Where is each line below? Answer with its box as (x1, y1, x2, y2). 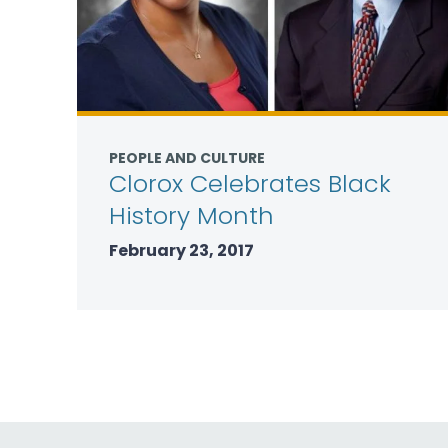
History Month (109, 199, 274, 232)
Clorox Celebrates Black (109, 167, 391, 200)
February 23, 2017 (109, 239, 254, 262)
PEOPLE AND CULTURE (109, 148, 265, 168)
